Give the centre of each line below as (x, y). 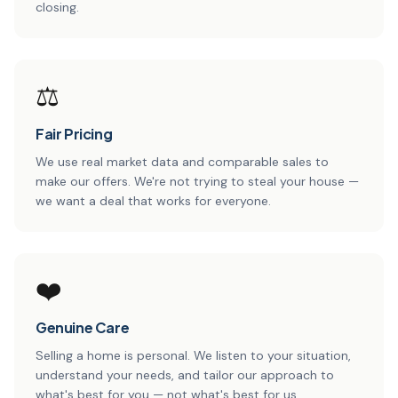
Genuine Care (83, 327)
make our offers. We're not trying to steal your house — (197, 181)
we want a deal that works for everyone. (153, 200)
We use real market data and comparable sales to (182, 161)
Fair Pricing (74, 133)
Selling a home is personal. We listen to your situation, (193, 355)
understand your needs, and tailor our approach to (185, 374)
